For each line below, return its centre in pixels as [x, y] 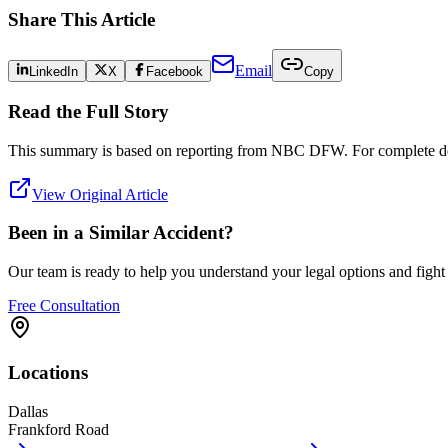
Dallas [28, 411]
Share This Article [81, 19]
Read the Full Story [88, 112]
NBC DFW [307, 150]
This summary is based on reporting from [139, 150]
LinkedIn [54, 72]
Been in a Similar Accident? [121, 233]
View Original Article [100, 194]
